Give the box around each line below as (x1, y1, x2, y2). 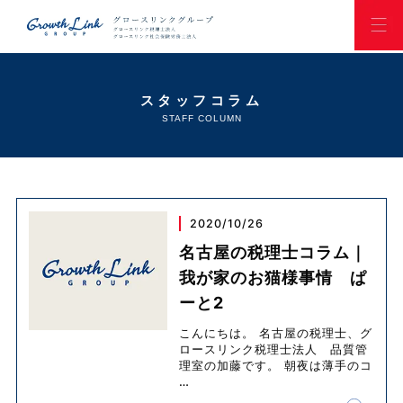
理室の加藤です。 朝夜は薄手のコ (179, 358, 373, 373)
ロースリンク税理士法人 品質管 (179, 342, 369, 357)
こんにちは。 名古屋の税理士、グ (179, 326, 373, 341)
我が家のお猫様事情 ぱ (179, 268, 368, 288)
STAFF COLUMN (161, 112, 242, 123)
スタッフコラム (139, 92, 264, 108)
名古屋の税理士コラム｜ (179, 243, 368, 263)
